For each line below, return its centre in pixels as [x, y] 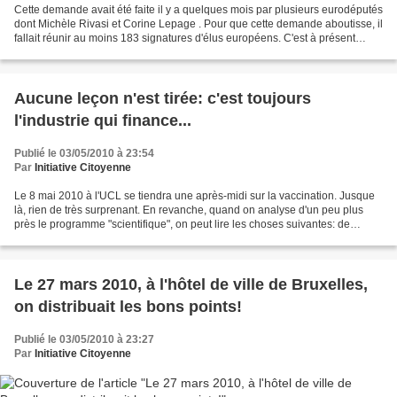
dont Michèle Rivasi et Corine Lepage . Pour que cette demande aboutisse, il [198, 23]
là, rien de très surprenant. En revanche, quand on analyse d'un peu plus [189, 210]
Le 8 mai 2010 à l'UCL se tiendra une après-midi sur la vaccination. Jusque [195, 195]
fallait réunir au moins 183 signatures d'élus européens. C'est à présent [185, 38]
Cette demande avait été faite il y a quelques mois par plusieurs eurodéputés [198, 9]
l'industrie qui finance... [103, 120]
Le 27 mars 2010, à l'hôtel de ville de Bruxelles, [191, 284]
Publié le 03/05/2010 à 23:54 [84, 153]
